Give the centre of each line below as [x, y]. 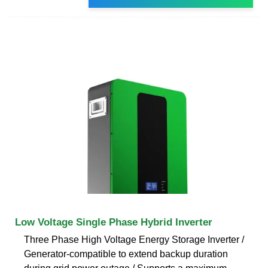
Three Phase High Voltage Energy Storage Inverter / [134, 239]
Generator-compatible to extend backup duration [126, 254]
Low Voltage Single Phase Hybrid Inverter [114, 222]
